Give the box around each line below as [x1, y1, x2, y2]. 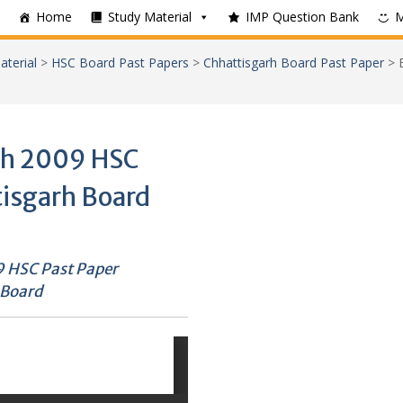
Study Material [108, 8, 192, 25]
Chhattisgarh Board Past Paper [203, 54, 384, 71]
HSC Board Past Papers [51, 54, 189, 71]
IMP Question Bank [246, 8, 359, 25]
